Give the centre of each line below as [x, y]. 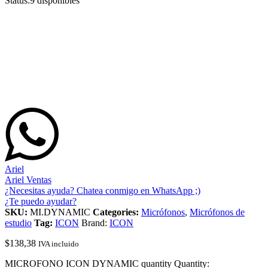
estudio [18, 223]
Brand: [95, 223]
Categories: [117, 212]
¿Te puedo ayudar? [41, 201]
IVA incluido [59, 243]
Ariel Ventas [28, 179]
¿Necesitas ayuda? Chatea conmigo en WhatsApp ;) [103, 190]
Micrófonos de [217, 212]
